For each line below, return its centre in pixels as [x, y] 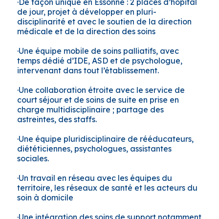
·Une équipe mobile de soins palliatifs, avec [98, 51]
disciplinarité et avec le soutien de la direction [104, 22]
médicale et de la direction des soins [86, 32]
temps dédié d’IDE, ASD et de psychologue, [100, 61]
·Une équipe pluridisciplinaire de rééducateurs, [105, 139]
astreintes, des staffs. [57, 120]
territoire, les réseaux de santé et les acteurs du [107, 188]
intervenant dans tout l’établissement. [88, 71]
